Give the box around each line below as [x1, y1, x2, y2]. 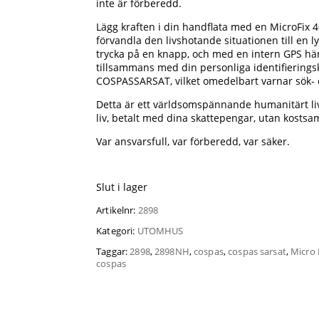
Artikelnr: [96, 204, 138, 216]
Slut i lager [96, 180, 148, 194]
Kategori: [96, 224, 137, 237]
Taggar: [96, 245, 130, 258]
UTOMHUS [137, 224, 184, 237]
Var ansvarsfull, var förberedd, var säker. [96, 135, 291, 148]
